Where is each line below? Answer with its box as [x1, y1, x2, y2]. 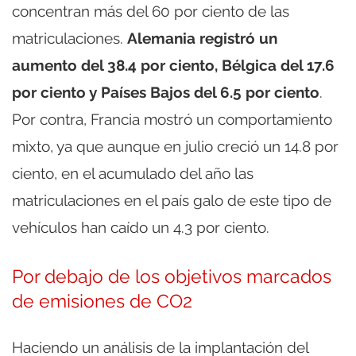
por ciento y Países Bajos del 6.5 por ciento [12, 83, 319, 102]
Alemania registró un [127, 29, 277, 48]
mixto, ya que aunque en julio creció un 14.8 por [12, 137, 339, 156]
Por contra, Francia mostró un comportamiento [12, 110, 332, 129]
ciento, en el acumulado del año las [12, 164, 253, 183]
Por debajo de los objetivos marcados [12, 266, 331, 288]
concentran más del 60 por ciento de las [12, 2, 289, 21]
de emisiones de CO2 [12, 291, 192, 312]
